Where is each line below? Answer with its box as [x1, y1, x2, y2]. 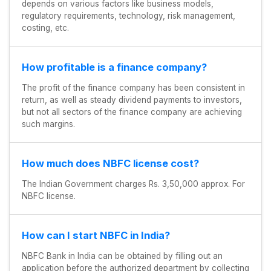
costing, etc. [22, 23, 69, 33]
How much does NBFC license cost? [22, 157, 199, 170]
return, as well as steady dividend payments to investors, [22, 95, 242, 105]
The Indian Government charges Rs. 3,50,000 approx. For [22, 179, 245, 189]
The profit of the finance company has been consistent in [22, 83, 245, 93]
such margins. [22, 119, 75, 129]
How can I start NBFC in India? [22, 229, 170, 242]
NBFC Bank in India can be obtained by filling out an [22, 251, 223, 261]
